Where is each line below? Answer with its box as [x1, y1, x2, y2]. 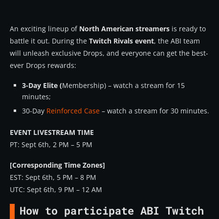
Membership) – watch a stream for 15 [62, 80, 185, 90]
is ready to [170, 23, 206, 33]
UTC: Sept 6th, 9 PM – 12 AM [10, 184, 102, 194]
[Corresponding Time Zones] [10, 160, 105, 170]
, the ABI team [154, 36, 200, 45]
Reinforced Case [46, 106, 100, 115]
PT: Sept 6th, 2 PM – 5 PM [10, 139, 92, 149]
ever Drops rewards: [10, 60, 76, 70]
